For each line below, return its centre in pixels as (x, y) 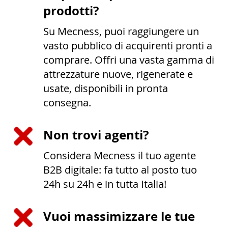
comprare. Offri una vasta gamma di (129, 60)
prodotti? (71, 11)
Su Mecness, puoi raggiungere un (121, 32)
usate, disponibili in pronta (106, 89)
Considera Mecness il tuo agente (120, 156)
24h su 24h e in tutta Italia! (105, 184)
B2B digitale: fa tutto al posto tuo (120, 170)
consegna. (67, 103)
